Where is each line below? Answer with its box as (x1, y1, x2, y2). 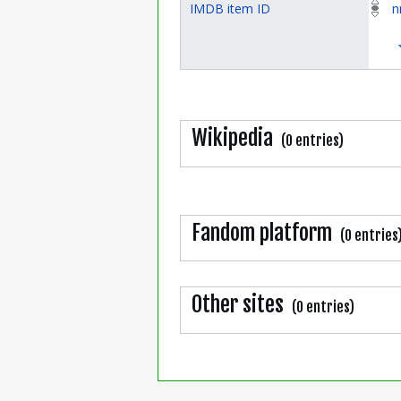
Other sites (191, 291, 284, 319)
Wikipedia (191, 124, 273, 152)
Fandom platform (191, 218, 332, 246)
